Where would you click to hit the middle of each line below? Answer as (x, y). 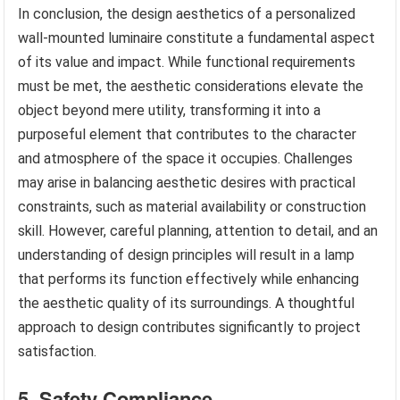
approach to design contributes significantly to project (190, 328)
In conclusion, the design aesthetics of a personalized (187, 14)
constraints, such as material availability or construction (192, 207)
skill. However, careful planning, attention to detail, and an (198, 231)
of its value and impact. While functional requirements (187, 62)
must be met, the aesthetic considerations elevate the (191, 87)
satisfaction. (58, 352)
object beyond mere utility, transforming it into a (170, 111)
